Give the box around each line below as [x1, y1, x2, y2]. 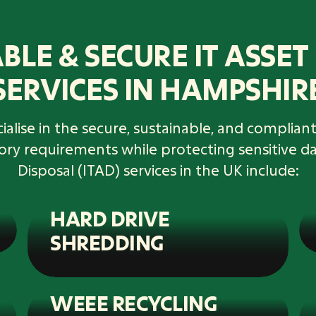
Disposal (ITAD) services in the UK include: [17, 161, 299, 180]
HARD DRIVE [50, 205, 170, 232]
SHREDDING [50, 229, 164, 256]
